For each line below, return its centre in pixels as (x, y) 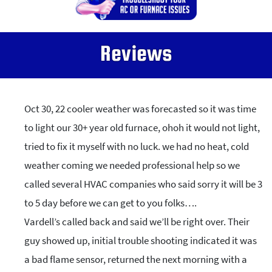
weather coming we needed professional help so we (132, 165)
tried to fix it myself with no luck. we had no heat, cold (137, 147)
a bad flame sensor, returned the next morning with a (136, 260)
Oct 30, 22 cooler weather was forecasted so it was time (140, 109)
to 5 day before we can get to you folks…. (110, 203)
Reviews (136, 53)
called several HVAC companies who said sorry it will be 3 (143, 184)
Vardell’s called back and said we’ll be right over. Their (137, 222)
